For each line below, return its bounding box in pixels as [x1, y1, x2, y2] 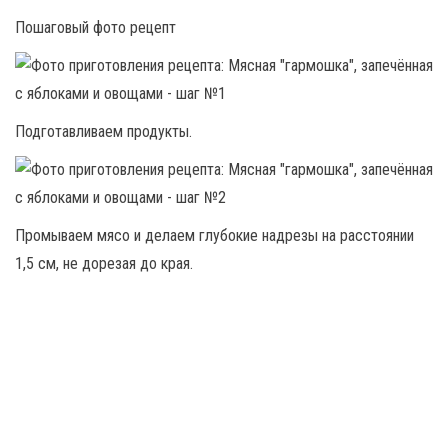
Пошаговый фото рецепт [15, 17, 176, 37]
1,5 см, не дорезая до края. [15, 253, 193, 273]
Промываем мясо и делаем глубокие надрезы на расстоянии [15, 225, 414, 245]
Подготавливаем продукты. [15, 121, 192, 141]
